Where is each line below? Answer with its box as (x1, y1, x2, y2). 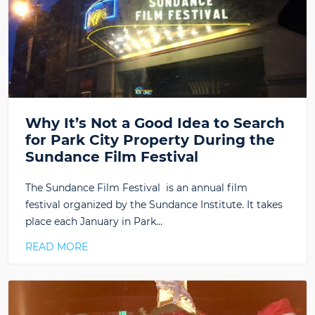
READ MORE (25, 240, 88, 254)
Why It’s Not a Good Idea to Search (25, 115, 285, 132)
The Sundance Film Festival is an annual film (25, 181, 247, 195)
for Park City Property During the (25, 131, 275, 149)
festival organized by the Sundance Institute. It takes (25, 198, 283, 212)
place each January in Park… (25, 215, 162, 229)
